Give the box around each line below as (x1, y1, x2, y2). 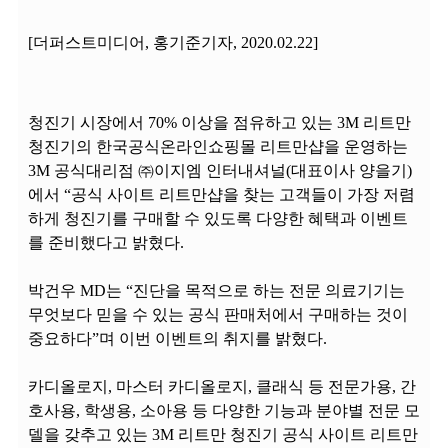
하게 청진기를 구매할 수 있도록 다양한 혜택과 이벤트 (28, 210, 408, 227)
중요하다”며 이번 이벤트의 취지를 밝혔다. (28, 330, 327, 347)
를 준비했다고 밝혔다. (28, 234, 184, 251)
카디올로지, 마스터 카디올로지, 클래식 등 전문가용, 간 (28, 378, 416, 395)
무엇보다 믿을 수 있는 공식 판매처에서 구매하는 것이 (28, 306, 408, 323)
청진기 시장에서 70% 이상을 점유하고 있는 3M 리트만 (28, 114, 411, 131)
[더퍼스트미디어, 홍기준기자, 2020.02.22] (28, 34, 318, 51)
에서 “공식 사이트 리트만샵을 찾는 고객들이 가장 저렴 (28, 186, 415, 203)
